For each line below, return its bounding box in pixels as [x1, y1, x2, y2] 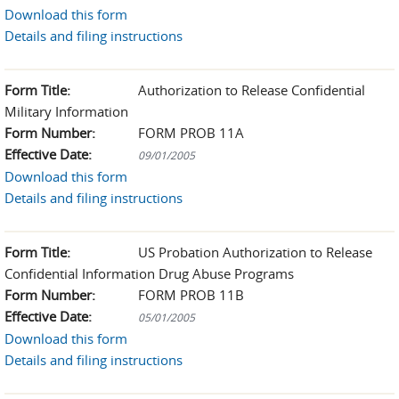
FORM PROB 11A [138, 124, 244, 142]
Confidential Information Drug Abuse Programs [4, 265, 294, 282]
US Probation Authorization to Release [138, 243, 372, 261]
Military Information [4, 102, 128, 120]
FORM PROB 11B [138, 286, 244, 304]
